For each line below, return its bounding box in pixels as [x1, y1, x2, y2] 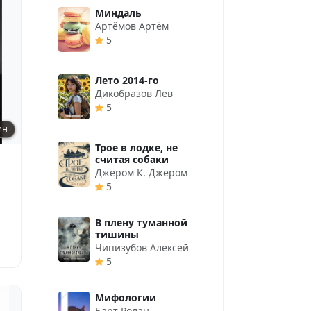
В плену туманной [95, 215, 187, 229]
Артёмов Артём [95, 19, 169, 33]
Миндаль [95, 6, 142, 19]
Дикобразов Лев [95, 86, 173, 100]
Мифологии [95, 290, 156, 304]
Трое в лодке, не [95, 140, 178, 154]
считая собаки [95, 152, 169, 166]
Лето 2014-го [95, 73, 159, 87]
